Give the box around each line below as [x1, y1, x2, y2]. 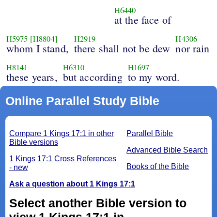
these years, [6, 70, 58, 84]
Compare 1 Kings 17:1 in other [9, 129, 114, 138]
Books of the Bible [126, 162, 189, 171]
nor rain [175, 41, 210, 56]
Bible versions [9, 138, 58, 147]
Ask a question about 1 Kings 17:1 [9, 180, 135, 188]
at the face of [114, 13, 171, 27]
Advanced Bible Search [126, 146, 208, 155]
